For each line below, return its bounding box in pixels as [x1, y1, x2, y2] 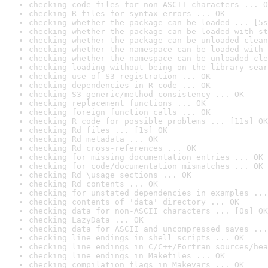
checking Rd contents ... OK [29, 179, 158, 188]
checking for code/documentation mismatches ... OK [29, 162, 263, 170]
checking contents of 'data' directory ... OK [29, 197, 239, 206]
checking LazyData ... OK [29, 215, 144, 224]
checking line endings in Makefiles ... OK [29, 251, 225, 260]
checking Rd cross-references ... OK [29, 144, 196, 153]
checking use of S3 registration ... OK [29, 72, 211, 81]
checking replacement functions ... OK [29, 99, 206, 108]
